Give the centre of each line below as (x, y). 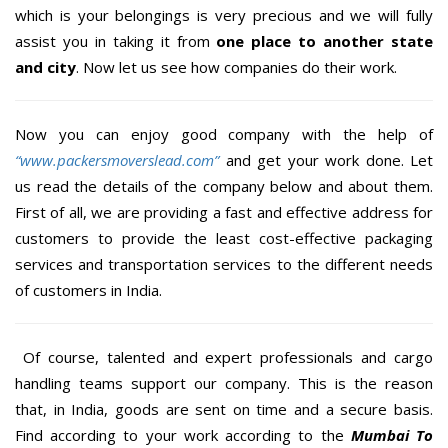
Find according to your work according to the (183, 434)
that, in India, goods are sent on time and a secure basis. (224, 408)
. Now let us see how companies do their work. (236, 66)
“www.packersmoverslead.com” (117, 159)
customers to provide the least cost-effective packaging (224, 237)
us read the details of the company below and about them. (224, 185)
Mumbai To (392, 434)
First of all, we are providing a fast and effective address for (224, 211)
